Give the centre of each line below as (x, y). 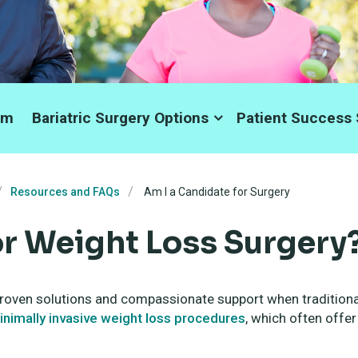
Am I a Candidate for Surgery (216, 192)
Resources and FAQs (65, 192)
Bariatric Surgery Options (120, 118)
